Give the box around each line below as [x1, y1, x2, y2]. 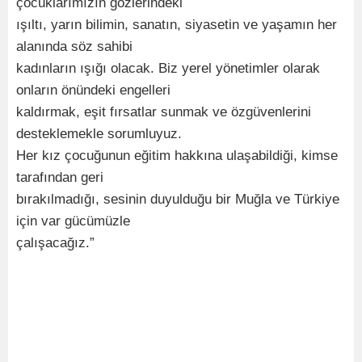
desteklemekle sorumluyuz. [16, 126, 182, 141]
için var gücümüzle [16, 213, 130, 229]
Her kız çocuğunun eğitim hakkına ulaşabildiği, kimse [16, 148, 338, 163]
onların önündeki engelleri [16, 82, 170, 98]
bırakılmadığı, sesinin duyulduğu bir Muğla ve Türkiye [16, 192, 339, 207]
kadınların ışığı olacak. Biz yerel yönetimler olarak [16, 61, 320, 76]
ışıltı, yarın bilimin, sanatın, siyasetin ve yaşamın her [16, 17, 337, 32]
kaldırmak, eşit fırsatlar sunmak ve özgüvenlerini [16, 104, 311, 120]
